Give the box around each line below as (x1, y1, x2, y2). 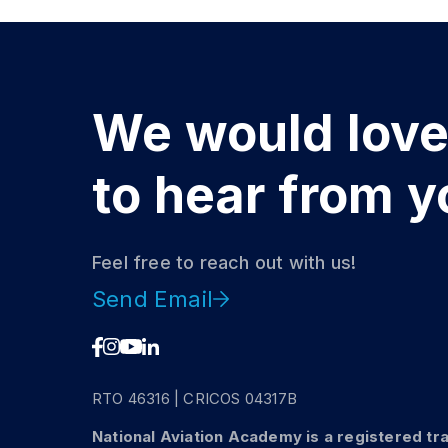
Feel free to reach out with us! (92, 251, 357, 273)
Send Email (92, 285, 213, 312)
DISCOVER (286, 323, 386, 343)
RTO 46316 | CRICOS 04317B (92, 388, 297, 408)
